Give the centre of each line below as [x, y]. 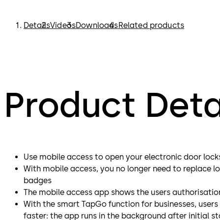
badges [38, 181]
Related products [151, 25]
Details [37, 25]
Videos [63, 25]
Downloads [97, 25]
